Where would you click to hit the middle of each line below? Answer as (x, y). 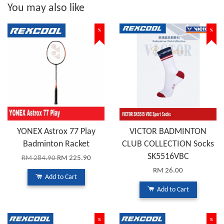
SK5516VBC (168, 156)
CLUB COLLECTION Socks (168, 144)
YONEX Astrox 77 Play (56, 131)
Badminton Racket (56, 144)
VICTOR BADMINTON (168, 131)
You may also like (46, 8)
